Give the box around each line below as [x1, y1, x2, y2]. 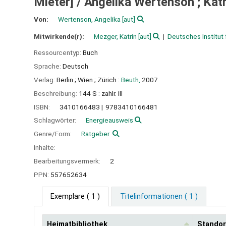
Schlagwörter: [34, 116, 78, 125]
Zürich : [97, 75, 120, 84]
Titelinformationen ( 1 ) [120, 192, 198, 201]
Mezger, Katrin [94, 32, 137, 40]
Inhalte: [34, 143, 55, 151]
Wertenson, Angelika [58, 15, 121, 23]
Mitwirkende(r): [34, 32, 86, 40]
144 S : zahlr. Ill [79, 89, 123, 97]
